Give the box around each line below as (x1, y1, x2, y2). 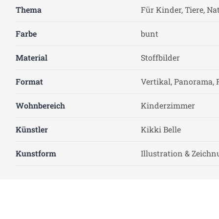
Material (16, 52, 47, 63)
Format (16, 76, 43, 87)
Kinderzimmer (141, 100, 195, 110)
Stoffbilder (141, 52, 180, 63)
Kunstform (16, 148, 56, 158)
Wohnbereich (16, 100, 65, 110)
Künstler (16, 124, 48, 134)
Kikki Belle (141, 124, 181, 134)
